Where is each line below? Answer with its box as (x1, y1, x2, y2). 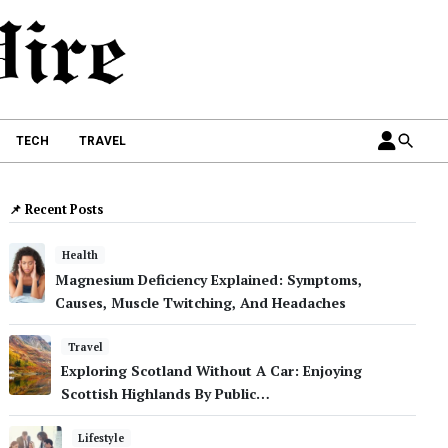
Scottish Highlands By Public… (60, 384, 270, 404)
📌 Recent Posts (9, 201, 104, 219)
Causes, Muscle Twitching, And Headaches (55, 292, 347, 312)
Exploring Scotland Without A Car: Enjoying (60, 361, 362, 381)
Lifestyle (78, 431, 125, 446)
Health (62, 248, 99, 263)
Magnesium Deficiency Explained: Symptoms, (55, 269, 363, 289)
